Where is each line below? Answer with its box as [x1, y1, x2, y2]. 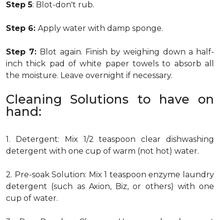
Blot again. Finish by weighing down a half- [40, 47, 215, 56]
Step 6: [6, 24, 38, 33]
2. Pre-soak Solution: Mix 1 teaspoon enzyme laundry [6, 170, 214, 179]
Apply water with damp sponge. [38, 24, 163, 33]
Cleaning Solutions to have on [6, 92, 214, 107]
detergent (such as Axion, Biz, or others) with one [6, 182, 214, 191]
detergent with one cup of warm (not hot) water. [6, 146, 199, 156]
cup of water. [6, 193, 58, 203]
